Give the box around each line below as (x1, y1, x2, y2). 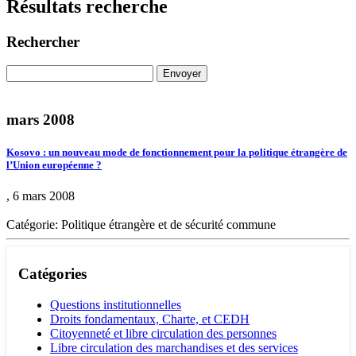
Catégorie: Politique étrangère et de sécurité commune (6, 218, 276, 232)
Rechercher (6, 33, 79, 50)
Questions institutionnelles (50, 297, 181, 311)
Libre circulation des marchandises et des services (50, 340, 298, 354)
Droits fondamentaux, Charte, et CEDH (50, 311, 250, 326)
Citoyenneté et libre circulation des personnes (50, 326, 277, 340)
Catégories (18, 265, 87, 283)
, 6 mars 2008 (6, 189, 75, 203)
